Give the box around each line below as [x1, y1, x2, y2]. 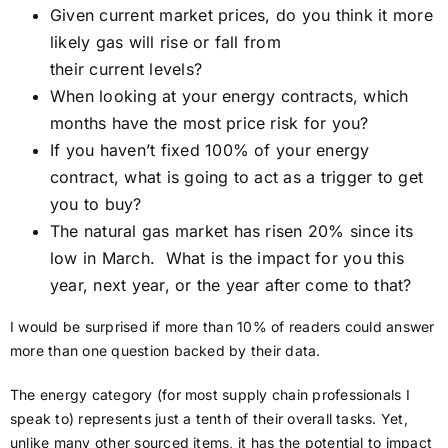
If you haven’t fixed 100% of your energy [50, 139, 370, 160]
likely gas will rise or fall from [50, 31, 281, 52]
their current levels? [50, 58, 203, 79]
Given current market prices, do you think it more [50, 4, 433, 25]
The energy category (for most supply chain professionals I [10, 385, 410, 403]
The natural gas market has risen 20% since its [50, 220, 414, 241]
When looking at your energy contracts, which [50, 85, 409, 106]
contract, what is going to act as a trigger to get [50, 166, 423, 187]
